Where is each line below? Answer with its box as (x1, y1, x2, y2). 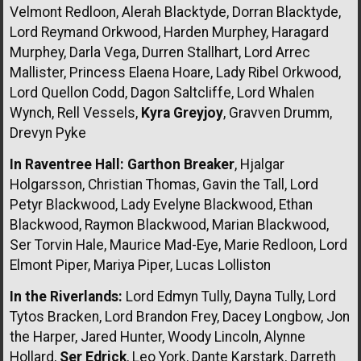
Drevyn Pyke (10, 124, 86, 141)
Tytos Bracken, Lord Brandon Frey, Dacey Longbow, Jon (10, 308, 350, 325)
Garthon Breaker (127, 156, 234, 172)
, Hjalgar (234, 156, 284, 172)
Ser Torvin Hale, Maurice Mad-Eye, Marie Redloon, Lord (10, 236, 347, 253)
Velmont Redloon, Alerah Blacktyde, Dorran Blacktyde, (10, 3, 341, 20)
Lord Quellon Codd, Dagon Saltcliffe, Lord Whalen (10, 84, 314, 101)
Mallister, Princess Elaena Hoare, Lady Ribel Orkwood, (10, 64, 341, 81)
